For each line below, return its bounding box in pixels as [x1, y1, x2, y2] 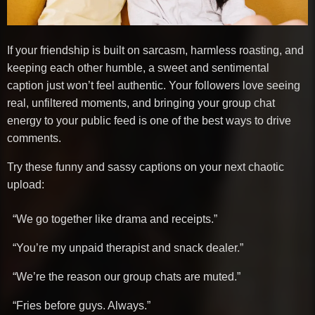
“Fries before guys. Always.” [13, 299, 150, 311]
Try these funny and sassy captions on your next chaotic [7, 160, 284, 173]
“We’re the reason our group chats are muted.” [13, 270, 240, 283]
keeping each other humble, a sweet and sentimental [7, 61, 269, 74]
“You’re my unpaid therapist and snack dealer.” [13, 241, 243, 254]
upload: [7, 178, 44, 191]
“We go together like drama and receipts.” [13, 212, 217, 225]
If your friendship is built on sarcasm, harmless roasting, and [7, 44, 304, 56]
